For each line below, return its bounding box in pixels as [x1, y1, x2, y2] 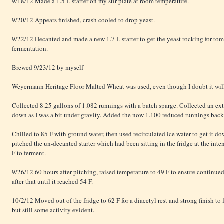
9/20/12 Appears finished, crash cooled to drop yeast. [12, 15, 155, 25]
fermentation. [12, 44, 48, 53]
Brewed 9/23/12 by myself [12, 63, 83, 72]
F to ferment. [12, 148, 46, 158]
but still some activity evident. [12, 205, 94, 215]
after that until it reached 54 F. [12, 177, 93, 186]
